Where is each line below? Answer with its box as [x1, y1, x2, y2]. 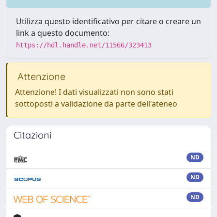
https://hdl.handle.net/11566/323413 [16, 41, 152, 49]
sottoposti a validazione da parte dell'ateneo [15, 98, 177, 109]
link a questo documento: [16, 27, 109, 38]
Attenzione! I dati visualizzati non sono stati [15, 86, 173, 97]
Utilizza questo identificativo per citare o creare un [16, 15, 201, 27]
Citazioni [14, 128, 51, 141]
